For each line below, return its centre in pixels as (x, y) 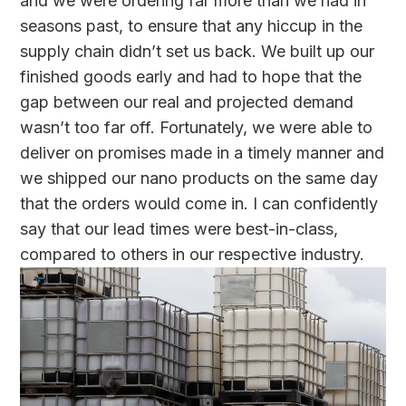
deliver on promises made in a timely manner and (203, 152)
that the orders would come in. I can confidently (199, 203)
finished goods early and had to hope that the (191, 76)
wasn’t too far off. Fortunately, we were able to (197, 127)
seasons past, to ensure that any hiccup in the (192, 25)
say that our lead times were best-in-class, (179, 228)
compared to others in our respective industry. (193, 254)
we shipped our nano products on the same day (199, 178)
